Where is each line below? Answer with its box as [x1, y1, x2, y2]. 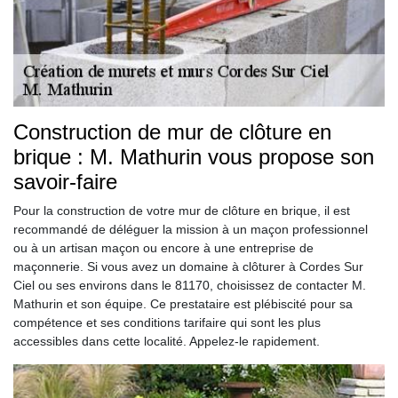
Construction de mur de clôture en [13, 119, 331, 144]
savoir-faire [13, 169, 117, 194]
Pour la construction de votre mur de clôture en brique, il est [13, 203, 350, 218]
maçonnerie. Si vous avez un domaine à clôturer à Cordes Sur [13, 259, 363, 274]
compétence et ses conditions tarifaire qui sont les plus [13, 314, 321, 330]
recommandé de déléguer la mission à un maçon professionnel [13, 221, 368, 236]
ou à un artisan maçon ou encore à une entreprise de [13, 240, 314, 255]
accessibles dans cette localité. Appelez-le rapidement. [13, 333, 320, 348]
